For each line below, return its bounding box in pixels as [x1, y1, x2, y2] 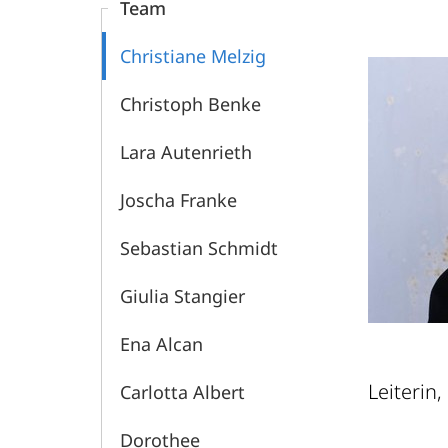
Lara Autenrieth [120, 140, 252, 164]
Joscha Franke [120, 188, 237, 212]
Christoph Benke [120, 92, 261, 116]
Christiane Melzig [120, 44, 266, 68]
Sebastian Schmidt [120, 236, 278, 260]
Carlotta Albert [120, 380, 245, 404]
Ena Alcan [120, 332, 203, 356]
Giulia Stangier [120, 284, 245, 308]
